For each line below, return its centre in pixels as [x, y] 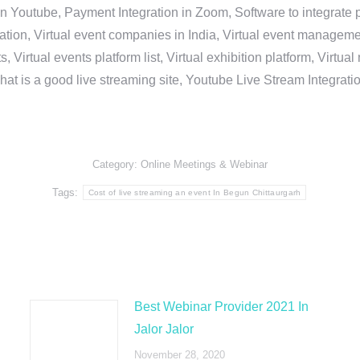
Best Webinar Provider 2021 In [221, 307]
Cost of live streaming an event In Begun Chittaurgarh [194, 192]
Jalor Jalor [164, 329]
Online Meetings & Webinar [204, 164]
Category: [117, 164]
